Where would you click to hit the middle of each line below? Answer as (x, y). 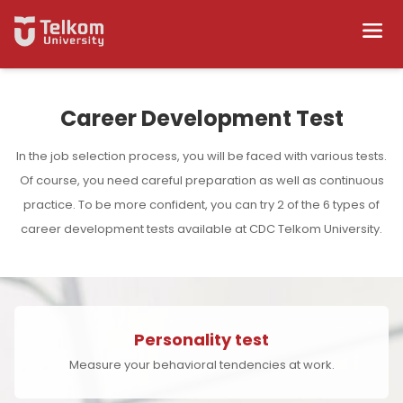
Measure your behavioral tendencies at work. (201, 365)
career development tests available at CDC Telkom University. (201, 229)
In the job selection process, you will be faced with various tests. (201, 156)
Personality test (201, 340)
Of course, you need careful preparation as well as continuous (201, 180)
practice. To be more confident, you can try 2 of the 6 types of (201, 205)
